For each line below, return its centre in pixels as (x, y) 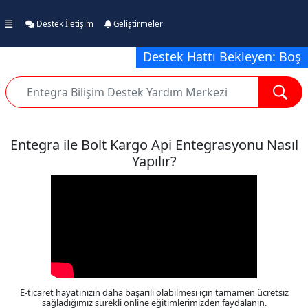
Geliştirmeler (137, 24)
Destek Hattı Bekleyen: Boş (219, 56)
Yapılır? (154, 162)
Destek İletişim (64, 24)
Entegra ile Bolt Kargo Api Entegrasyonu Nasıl (154, 145)
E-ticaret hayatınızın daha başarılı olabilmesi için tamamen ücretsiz (154, 293)
